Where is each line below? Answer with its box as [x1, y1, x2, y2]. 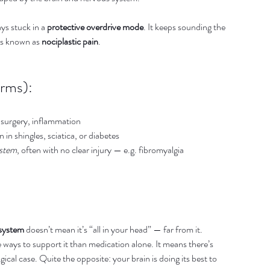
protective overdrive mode [47, 20, 143, 34]
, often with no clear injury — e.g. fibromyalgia [17, 143, 184, 157]
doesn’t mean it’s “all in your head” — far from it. [24, 222, 202, 236]
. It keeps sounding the [143, 20, 227, 34]
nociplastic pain [42, 34, 98, 48]
